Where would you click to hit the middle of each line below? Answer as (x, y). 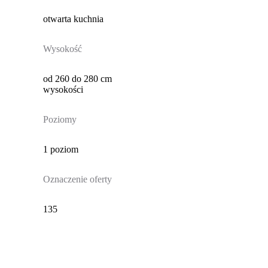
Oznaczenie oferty (77, 179)
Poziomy (60, 120)
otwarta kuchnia (73, 19)
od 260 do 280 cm (77, 79)
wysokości (63, 90)
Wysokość (62, 49)
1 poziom (60, 150)
